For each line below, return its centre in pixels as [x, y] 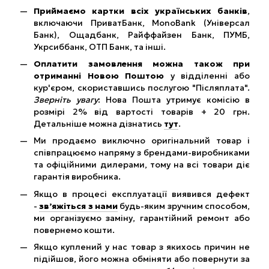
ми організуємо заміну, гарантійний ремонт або [142, 218]
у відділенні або [207, 76]
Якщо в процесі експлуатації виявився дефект [142, 194]
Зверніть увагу [66, 100]
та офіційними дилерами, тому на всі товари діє [142, 165]
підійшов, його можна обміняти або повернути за [142, 259]
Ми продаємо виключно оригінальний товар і [142, 141]
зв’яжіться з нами [79, 206]
